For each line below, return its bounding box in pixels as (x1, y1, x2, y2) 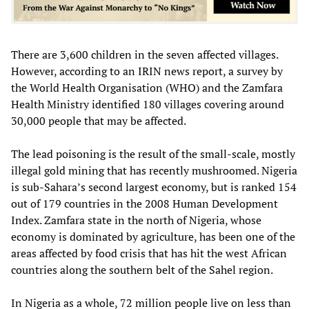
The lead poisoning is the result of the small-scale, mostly (11, 146, 295, 161)
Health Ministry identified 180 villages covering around (11, 96, 284, 112)
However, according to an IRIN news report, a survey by (11, 63, 283, 79)
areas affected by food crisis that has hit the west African (11, 245, 287, 261)
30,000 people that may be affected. (11, 112, 186, 128)
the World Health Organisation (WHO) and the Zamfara (11, 79, 283, 95)
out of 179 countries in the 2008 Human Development (11, 195, 278, 211)
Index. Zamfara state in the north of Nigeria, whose (11, 212, 261, 228)
